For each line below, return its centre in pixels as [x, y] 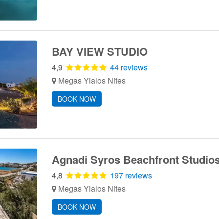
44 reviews [129, 67]
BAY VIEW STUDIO [99, 51]
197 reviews [131, 175]
